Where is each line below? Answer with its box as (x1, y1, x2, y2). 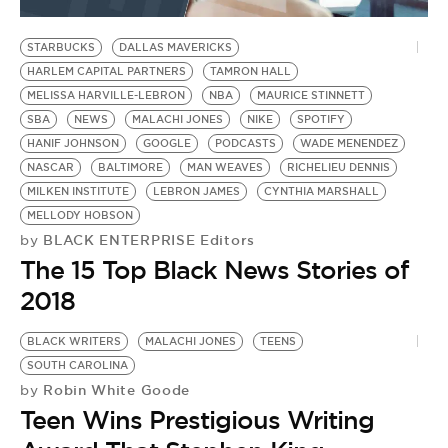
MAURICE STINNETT (257, 88, 365, 102)
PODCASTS (215, 136, 276, 150)
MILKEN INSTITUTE (27, 184, 129, 198)
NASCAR (27, 160, 74, 174)
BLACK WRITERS (27, 334, 121, 348)
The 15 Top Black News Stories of (20, 253, 409, 286)
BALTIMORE (98, 160, 163, 174)
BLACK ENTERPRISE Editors (38, 230, 255, 249)
